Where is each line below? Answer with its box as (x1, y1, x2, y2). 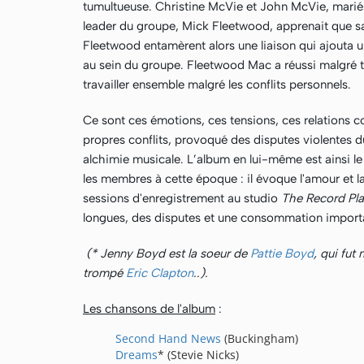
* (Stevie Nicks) (158, 347, 245, 362)
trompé (83, 266, 126, 280)
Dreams (115, 347, 158, 362)
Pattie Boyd (250, 246, 314, 261)
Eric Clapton (126, 266, 193, 280)
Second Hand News (115, 331, 221, 346)
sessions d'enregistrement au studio (83, 191, 281, 206)
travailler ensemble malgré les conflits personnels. (83, 77, 351, 92)
